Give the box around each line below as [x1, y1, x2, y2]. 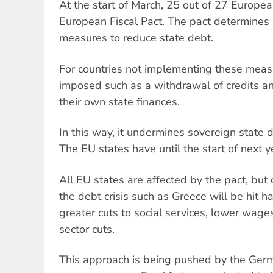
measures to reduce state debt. [59, 30, 213, 46]
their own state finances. [59, 94, 180, 109]
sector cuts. [59, 221, 115, 236]
